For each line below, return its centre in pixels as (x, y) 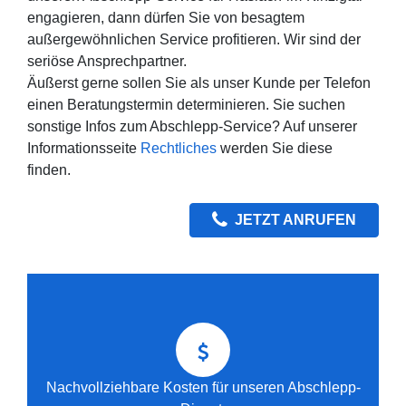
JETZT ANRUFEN (295, 219)
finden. (49, 169)
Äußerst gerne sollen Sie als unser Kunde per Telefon (199, 82)
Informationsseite (84, 148)
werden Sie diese (275, 148)
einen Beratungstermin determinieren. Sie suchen (186, 104)
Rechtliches (179, 148)
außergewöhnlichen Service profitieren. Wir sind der (194, 39)
